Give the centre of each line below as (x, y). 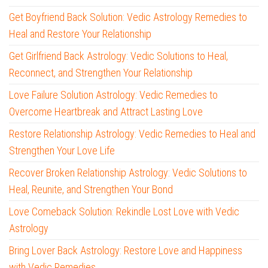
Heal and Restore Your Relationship (80, 34)
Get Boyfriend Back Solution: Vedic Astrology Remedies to (128, 17)
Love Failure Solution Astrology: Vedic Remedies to (113, 95)
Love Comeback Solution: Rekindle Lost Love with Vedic (124, 212)
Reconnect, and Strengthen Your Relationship (101, 73)
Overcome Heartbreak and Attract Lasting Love (106, 112)
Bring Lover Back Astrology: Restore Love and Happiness (126, 251)
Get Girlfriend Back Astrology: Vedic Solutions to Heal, (118, 56)
